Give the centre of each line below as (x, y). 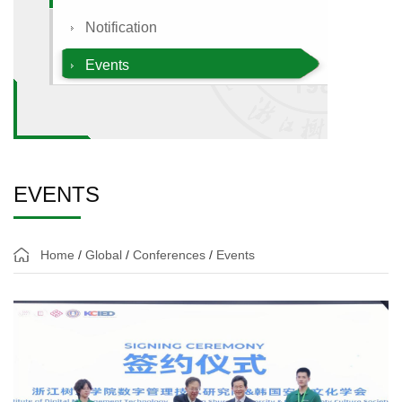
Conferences (169, 254)
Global (104, 254)
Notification (121, 27)
